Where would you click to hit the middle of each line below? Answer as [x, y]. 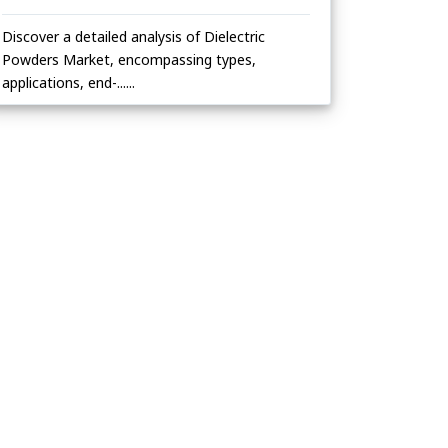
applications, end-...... [68, 83]
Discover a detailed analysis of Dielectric [133, 37]
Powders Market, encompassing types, [129, 60]
